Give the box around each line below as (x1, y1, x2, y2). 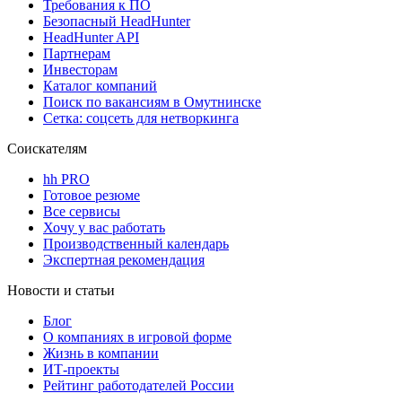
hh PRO (43, 171, 90, 188)
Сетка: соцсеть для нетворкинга (43, 110, 239, 127)
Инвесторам (43, 62, 118, 78)
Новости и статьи (7, 283, 115, 299)
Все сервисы (43, 204, 120, 220)
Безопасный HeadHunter (43, 13, 190, 30)
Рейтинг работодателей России (43, 378, 234, 394)
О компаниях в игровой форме (43, 329, 232, 345)
